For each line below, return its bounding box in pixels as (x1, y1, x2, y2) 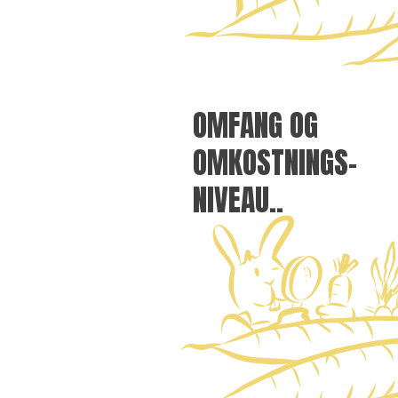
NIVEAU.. (193, 177, 283, 223)
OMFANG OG (193, 102, 318, 148)
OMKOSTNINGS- (193, 139, 357, 186)
